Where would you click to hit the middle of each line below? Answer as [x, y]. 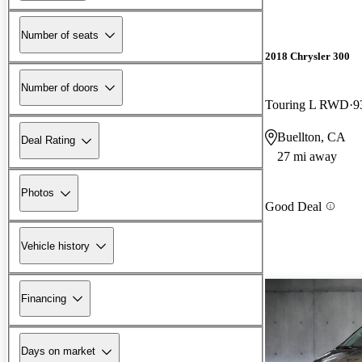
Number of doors [60, 87]
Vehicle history [55, 246]
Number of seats [60, 35]
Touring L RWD [307, 104]
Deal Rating [48, 141]
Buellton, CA [311, 137]
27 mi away [307, 156]
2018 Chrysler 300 [307, 57]
